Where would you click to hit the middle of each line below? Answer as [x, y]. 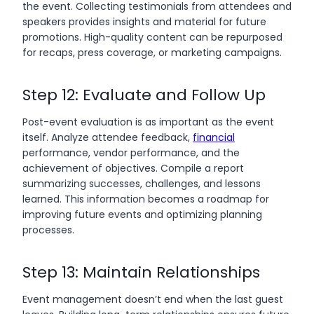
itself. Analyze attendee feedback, [108, 137]
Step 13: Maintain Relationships [141, 272]
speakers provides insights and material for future [144, 21]
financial [214, 137]
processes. [48, 230]
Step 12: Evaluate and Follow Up [144, 95]
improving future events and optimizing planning [142, 214]
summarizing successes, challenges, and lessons [142, 183]
